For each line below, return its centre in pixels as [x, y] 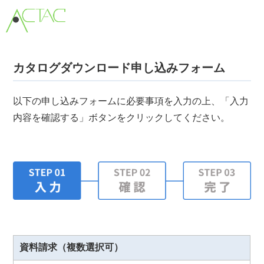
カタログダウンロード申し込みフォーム [119, 68]
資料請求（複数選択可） [72, 247]
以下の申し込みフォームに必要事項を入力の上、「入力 [131, 101]
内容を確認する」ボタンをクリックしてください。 [122, 118]
